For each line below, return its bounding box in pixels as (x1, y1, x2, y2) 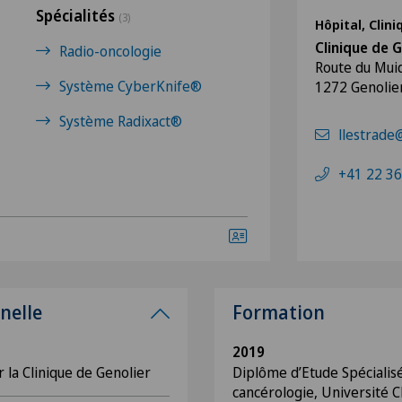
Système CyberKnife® (59, 76, 202, 96)
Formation (232, 300, 325, 325)
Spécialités (36, 5, 118, 26)
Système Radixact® (59, 111, 182, 131)
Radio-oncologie (59, 41, 162, 61)
